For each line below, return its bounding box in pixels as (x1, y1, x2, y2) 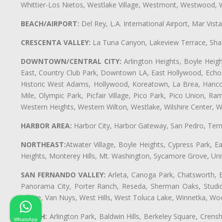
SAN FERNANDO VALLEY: (21, 169, 106, 179)
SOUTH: (21, 211, 47, 221)
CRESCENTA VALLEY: (21, 37, 91, 47)
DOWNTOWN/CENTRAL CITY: (21, 56, 121, 66)
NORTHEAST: (21, 139, 66, 149)
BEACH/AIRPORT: (21, 18, 79, 28)
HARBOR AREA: (21, 120, 72, 130)
